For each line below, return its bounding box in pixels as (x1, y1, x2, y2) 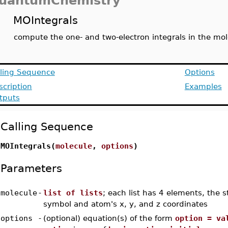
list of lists (43, 188, 103, 197)
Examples (184, 82, 222, 91)
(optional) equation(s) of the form (43, 214, 175, 222)
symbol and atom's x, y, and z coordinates (43, 199, 208, 208)
